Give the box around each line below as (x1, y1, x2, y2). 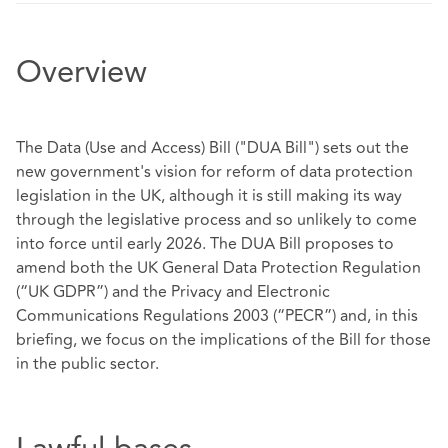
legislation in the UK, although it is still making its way (16, 184, 402, 209)
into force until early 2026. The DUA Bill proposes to (16, 232, 394, 257)
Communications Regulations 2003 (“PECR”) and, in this (16, 304, 418, 329)
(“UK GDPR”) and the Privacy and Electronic (16, 280, 330, 305)
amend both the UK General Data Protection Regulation (16, 256, 421, 281)
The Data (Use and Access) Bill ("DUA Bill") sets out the (16, 136, 409, 161)
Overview (16, 58, 147, 90)
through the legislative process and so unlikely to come (16, 208, 417, 233)
